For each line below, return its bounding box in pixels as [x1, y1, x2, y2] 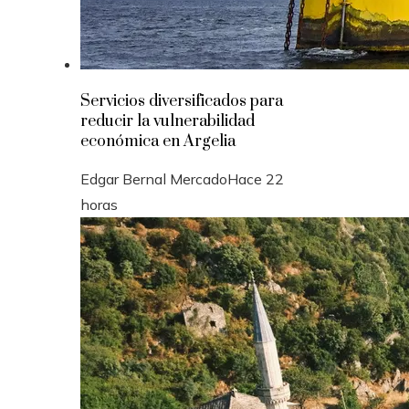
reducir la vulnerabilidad [80, 111, 255, 131]
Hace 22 [227, 170, 284, 188]
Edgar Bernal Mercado [80, 170, 227, 188]
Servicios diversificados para [80, 91, 283, 111]
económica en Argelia [80, 131, 236, 152]
